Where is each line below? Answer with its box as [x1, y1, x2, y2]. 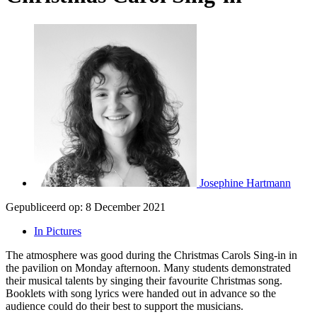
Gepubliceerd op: [6, 200, 83, 213]
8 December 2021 [86, 200, 166, 213]
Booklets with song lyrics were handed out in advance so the [6, 287, 276, 299]
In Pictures [34, 224, 81, 237]
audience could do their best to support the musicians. [6, 299, 243, 312]
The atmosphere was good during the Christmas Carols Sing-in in [6, 248, 297, 261]
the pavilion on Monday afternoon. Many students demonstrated [6, 261, 291, 274]
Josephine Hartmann [200, 176, 291, 189]
